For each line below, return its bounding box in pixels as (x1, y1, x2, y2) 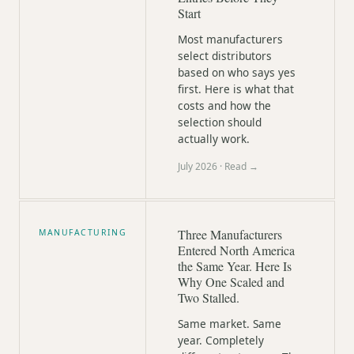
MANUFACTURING (39, 227, 127, 238)
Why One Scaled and (178, 273, 284, 290)
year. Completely (178, 333, 264, 348)
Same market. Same (178, 316, 281, 331)
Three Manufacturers (178, 226, 282, 243)
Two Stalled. (178, 289, 239, 306)
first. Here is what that (178, 81, 294, 96)
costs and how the (178, 98, 271, 113)
